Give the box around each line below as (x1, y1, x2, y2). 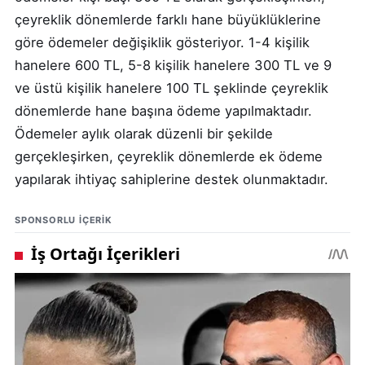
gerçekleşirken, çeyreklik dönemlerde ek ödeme (15, 147, 323, 165)
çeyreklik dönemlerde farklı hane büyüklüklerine (15, 11, 321, 28)
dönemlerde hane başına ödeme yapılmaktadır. (15, 102, 312, 119)
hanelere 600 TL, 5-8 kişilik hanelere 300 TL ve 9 (15, 56, 332, 73)
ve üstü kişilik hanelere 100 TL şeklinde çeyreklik (15, 79, 328, 96)
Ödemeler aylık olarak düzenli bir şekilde (15, 125, 273, 142)
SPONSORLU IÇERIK (15, 213, 112, 226)
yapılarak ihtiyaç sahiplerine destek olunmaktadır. (15, 170, 328, 187)
